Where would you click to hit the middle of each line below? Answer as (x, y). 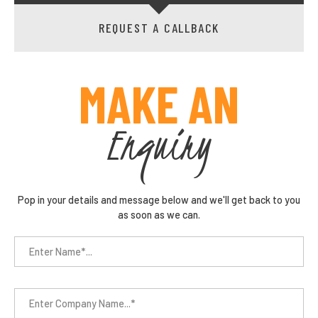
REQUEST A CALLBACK (159, 27)
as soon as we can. (159, 214)
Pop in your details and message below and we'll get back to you (159, 199)
